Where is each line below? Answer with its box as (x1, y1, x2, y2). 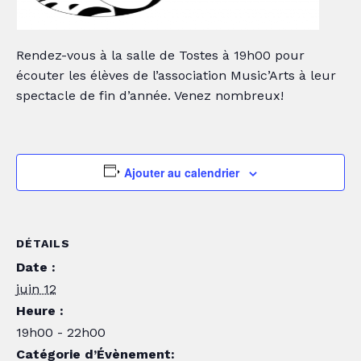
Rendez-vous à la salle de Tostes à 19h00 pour (16, 48, 305, 63)
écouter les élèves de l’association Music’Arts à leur (16, 68, 336, 83)
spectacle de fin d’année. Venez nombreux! (16, 88, 284, 103)
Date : (16, 259, 56, 275)
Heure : (16, 303, 64, 318)
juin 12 (16, 281, 56, 297)
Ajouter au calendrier (124, 164, 240, 180)
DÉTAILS (16, 237, 70, 250)
